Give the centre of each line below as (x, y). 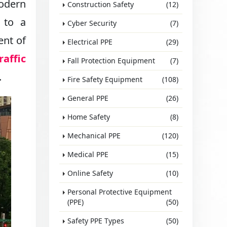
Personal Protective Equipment (120, 192)
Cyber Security (92, 23)
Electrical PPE (90, 42)
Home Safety (89, 117)
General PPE (88, 98)
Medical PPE (88, 154)
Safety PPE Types (96, 221)
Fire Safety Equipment (105, 79)
